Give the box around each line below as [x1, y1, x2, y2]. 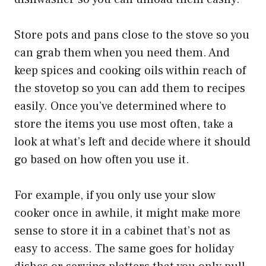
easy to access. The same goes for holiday [14, 240, 234, 256]
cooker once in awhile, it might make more [14, 205, 240, 221]
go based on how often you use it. [14, 151, 189, 167]
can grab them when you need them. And [14, 45, 230, 61]
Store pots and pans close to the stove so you [14, 27, 249, 43]
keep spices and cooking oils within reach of [14, 62, 246, 78]
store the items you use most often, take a [14, 116, 233, 132]
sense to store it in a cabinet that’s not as [14, 223, 230, 239]
